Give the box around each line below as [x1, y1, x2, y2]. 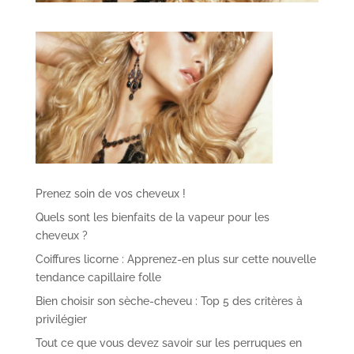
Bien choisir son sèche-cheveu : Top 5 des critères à [35, 294, 303, 307]
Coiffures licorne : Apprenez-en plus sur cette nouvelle [35, 252, 316, 265]
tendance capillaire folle [35, 270, 161, 284]
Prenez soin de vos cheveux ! [35, 186, 186, 200]
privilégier [35, 312, 87, 326]
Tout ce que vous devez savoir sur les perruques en [35, 336, 302, 349]
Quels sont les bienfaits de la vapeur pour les [35, 210, 269, 224]
